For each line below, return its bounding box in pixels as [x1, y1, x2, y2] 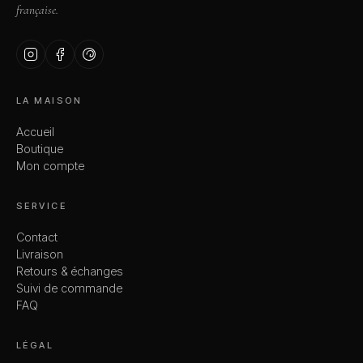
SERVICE [16, 200, 66, 212]
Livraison [16, 247, 63, 262]
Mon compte [16, 159, 84, 173]
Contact [16, 230, 58, 245]
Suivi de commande [16, 281, 122, 296]
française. [16, 2, 58, 18]
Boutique [16, 142, 63, 156]
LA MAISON [16, 95, 83, 107]
